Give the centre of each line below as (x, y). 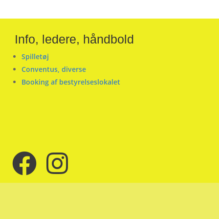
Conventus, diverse (54, 69)
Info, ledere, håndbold (74, 39)
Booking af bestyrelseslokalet (71, 82)
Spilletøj (35, 57)
